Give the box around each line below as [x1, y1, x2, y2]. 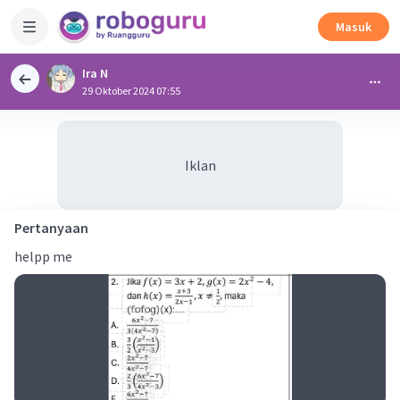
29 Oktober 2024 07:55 [82, 84, 180, 97]
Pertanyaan [14, 219, 88, 237]
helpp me [14, 247, 72, 265]
